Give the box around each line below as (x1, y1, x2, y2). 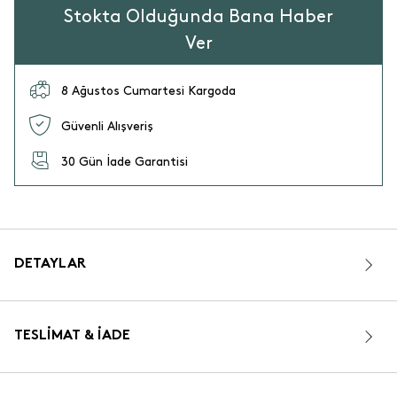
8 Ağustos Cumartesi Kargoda (61, 84, 236, 97)
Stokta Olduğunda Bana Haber (64, 9, 333, 25)
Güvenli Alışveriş (61, 120, 153, 132)
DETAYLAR (14, 258, 86, 271)
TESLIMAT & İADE (14, 330, 130, 343)
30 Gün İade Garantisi (61, 155, 188, 167)
